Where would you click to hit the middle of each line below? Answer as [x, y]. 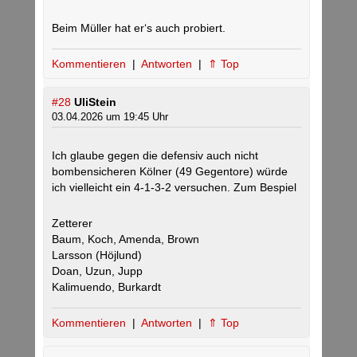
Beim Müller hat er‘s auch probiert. [139, 28]
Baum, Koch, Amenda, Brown [126, 239]
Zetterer [72, 224]
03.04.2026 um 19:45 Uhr [110, 117]
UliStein [95, 102]
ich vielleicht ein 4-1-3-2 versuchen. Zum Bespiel [174, 188]
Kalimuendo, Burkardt [106, 287]
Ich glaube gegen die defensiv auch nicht [155, 156]
